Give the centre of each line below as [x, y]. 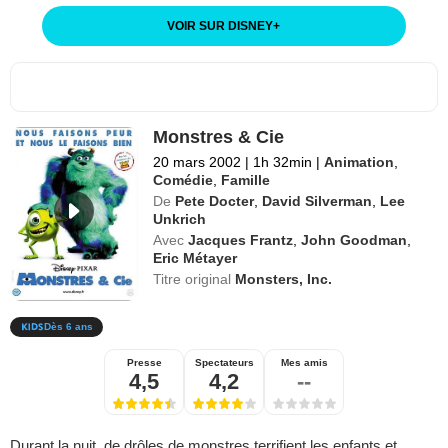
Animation [359, 161]
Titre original [194, 278]
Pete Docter [215, 200]
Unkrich [180, 218]
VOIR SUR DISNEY [220, 25]
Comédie [183, 179]
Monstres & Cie [219, 136]
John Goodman [354, 239]
